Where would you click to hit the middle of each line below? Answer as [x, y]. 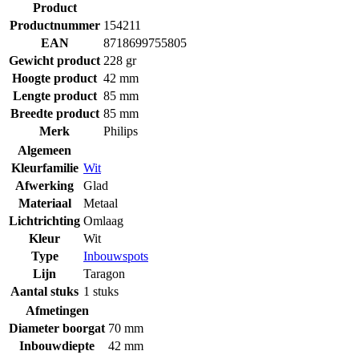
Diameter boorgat [57, 328]
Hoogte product [54, 78]
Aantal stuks [44, 291]
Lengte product [54, 95]
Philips [121, 131]
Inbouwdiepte [57, 345]
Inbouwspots [116, 256]
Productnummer [54, 25]
